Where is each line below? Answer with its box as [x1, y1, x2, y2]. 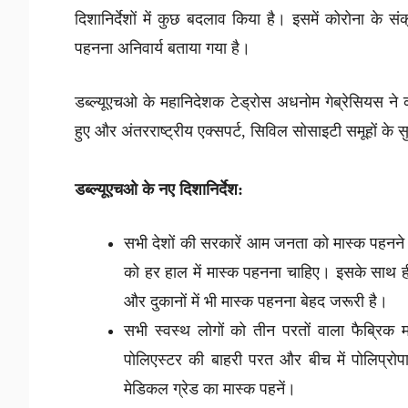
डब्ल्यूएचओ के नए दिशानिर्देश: [75, 179, 243, 199]
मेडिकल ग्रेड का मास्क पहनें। [124, 379, 296, 398]
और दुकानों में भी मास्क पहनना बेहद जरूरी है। [124, 291, 393, 311]
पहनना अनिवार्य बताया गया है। [75, 38, 255, 57]
